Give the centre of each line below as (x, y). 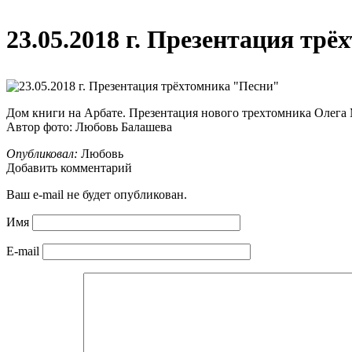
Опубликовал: (42, 154)
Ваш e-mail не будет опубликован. (97, 194)
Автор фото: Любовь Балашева (89, 127)
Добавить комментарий (69, 168)
